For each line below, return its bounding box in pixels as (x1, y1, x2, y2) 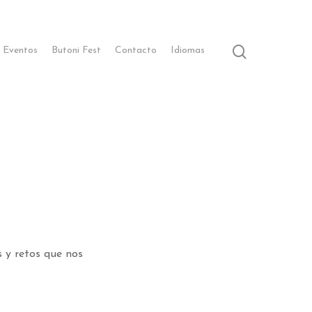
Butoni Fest (52, 45, 101, 56)
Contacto (115, 45, 157, 56)
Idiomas (171, 45, 205, 56)
